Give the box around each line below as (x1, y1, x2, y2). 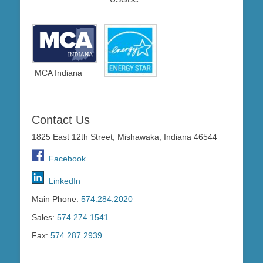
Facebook (44, 154, 86, 164)
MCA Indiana (35, 68, 83, 78)
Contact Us (32, 113, 90, 127)
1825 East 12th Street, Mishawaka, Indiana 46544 (32, 132, 217, 142)
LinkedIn (49, 176, 80, 186)
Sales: (32, 213, 57, 222)
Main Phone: (32, 194, 81, 204)
